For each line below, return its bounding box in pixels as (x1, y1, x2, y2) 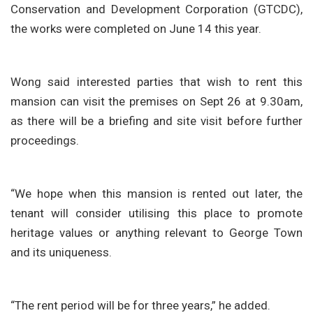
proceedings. (10, 133, 79, 148)
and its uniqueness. (10, 245, 112, 260)
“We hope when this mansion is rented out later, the (10, 187, 303, 201)
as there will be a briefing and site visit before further (10, 114, 303, 129)
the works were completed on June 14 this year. (10, 22, 261, 36)
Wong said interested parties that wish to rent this (10, 75, 303, 89)
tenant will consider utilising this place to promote (10, 206, 303, 221)
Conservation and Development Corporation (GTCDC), (10, 2, 303, 17)
